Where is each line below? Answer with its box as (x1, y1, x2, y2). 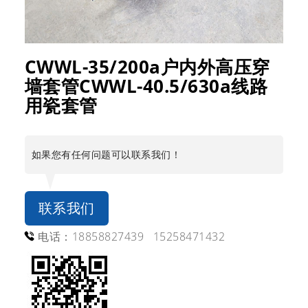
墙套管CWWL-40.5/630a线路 (24, 74, 268, 99)
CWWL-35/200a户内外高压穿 (24, 54, 270, 80)
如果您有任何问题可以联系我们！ (31, 148, 181, 162)
